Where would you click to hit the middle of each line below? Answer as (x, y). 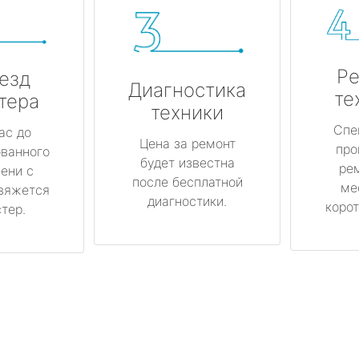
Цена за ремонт (187, 144)
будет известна (187, 163)
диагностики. (187, 202)
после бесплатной (187, 182)
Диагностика (187, 91)
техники (187, 113)
